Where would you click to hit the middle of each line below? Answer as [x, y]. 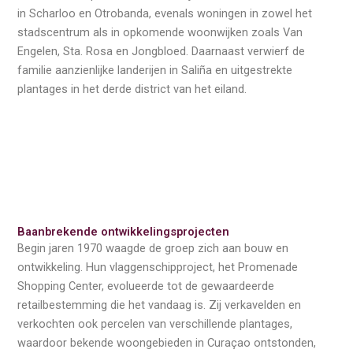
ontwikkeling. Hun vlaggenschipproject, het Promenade [158, 267]
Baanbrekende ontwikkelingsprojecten [124, 231]
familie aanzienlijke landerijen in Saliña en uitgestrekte [155, 71]
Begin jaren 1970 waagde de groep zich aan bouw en [153, 248]
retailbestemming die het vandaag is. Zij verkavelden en [160, 305]
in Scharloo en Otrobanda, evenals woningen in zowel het [165, 14]
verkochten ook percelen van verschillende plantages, [155, 323]
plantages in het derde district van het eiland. [132, 89]
